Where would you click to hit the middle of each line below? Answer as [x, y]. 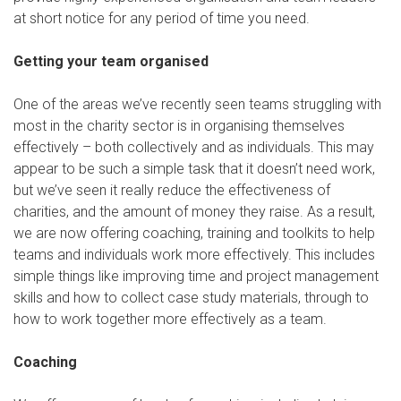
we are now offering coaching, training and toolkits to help [194, 233]
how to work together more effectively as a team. [170, 319]
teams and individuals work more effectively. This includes [194, 255]
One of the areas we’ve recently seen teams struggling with [197, 104]
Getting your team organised [111, 61]
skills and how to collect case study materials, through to [191, 298]
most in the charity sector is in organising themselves [179, 126]
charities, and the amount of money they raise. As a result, [194, 212]
